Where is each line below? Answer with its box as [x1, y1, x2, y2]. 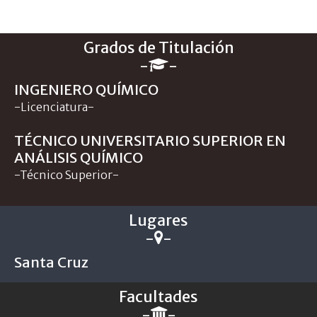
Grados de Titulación [83, 38, 234, 57]
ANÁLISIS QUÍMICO [14, 148, 143, 166]
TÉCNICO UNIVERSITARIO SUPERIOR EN [14, 131, 286, 149]
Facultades [119, 287, 198, 306]
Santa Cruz [14, 253, 88, 271]
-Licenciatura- [14, 99, 94, 114]
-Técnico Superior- [14, 167, 119, 182]
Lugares [129, 210, 188, 230]
